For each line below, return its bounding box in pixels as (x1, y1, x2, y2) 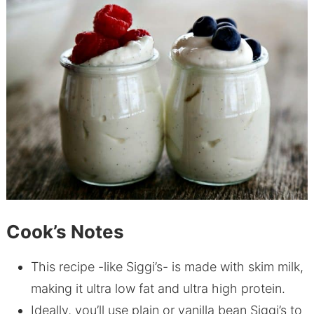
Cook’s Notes (6, 221, 124, 243)
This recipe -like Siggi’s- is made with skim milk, (30, 259, 303, 275)
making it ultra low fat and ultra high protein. (30, 281, 285, 296)
